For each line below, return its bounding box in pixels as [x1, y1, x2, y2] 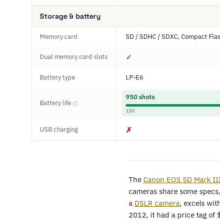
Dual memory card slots [40, 53, 108, 61]
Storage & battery [40, 12, 101, 21]
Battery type [40, 73, 75, 82]
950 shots [126, 93, 155, 101]
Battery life [40, 99, 73, 107]
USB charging [40, 125, 78, 134]
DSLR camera [135, 198, 180, 208]
